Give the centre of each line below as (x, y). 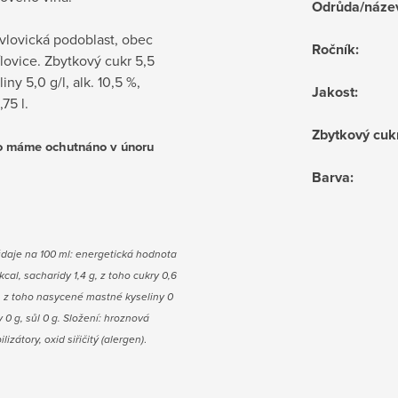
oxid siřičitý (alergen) (94, 340)
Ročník (334, 50)
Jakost (333, 92)
